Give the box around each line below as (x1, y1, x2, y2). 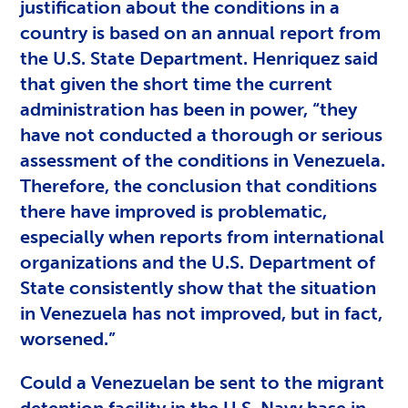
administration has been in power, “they (20, 97, 358, 120)
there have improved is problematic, (20, 199, 328, 222)
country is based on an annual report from (20, 21, 382, 44)
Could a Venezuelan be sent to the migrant (20, 371, 385, 393)
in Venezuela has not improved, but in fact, (20, 301, 383, 324)
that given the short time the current (20, 72, 333, 95)
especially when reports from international (20, 225, 385, 248)
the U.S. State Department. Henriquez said (20, 46, 379, 69)
